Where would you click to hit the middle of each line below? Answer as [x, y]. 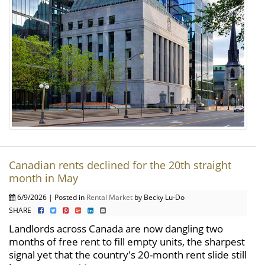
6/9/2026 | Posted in [51, 197]
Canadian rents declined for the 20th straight [120, 165]
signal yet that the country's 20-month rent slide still [128, 254]
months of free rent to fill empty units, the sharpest [127, 241]
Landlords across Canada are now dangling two [116, 228]
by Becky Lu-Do [159, 197]
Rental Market [109, 197]
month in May [43, 178]
